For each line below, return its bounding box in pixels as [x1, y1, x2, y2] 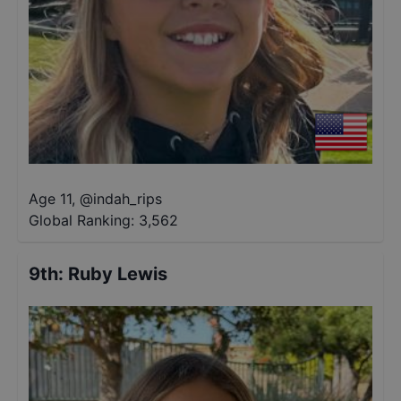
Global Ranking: [29, 211, 134, 229]
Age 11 [29, 190, 72, 208]
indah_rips [93, 190, 162, 208]
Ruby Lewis [68, 263, 167, 285]
